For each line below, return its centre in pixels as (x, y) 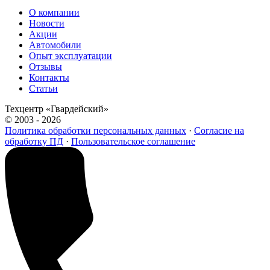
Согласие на (219, 130)
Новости (47, 23)
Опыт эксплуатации (71, 55)
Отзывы (46, 66)
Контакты (49, 77)
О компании (54, 12)
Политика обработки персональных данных (96, 130)
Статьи (43, 88)
